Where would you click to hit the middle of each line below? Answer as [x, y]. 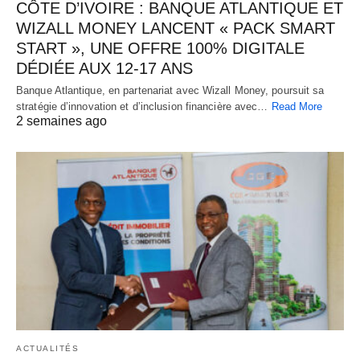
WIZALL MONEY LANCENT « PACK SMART [176, 29]
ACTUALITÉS [47, 348]
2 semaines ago [61, 121]
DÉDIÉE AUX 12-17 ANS [104, 69]
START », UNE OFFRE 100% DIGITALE [160, 49]
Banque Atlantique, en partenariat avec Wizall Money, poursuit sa [170, 91]
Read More [297, 107]
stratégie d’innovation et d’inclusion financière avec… [144, 107]
